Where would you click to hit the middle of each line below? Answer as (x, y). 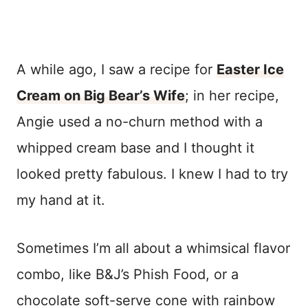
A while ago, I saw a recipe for (117, 69)
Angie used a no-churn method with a (140, 121)
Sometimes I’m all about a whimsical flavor (153, 248)
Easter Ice (250, 69)
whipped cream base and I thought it (135, 147)
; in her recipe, (232, 95)
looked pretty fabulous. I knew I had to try (152, 174)
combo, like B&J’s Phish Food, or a (128, 274)
